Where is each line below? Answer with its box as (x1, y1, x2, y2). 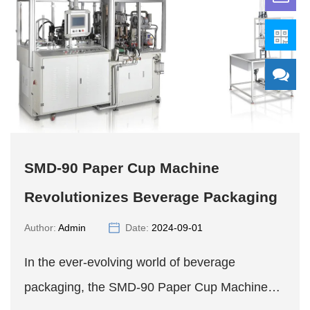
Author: (24, 222, 58, 233)
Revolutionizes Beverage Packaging (24, 189, 277, 205)
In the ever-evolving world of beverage (24, 255, 235, 269)
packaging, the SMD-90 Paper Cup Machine (24, 280, 268, 294)
